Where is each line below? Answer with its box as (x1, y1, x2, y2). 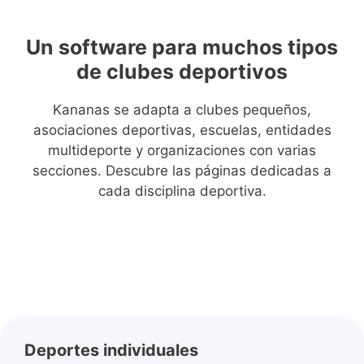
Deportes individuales (24, 340, 198, 360)
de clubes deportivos (76, 58, 288, 84)
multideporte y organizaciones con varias (48, 141, 316, 158)
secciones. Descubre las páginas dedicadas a (32, 162, 331, 179)
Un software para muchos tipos (26, 34, 338, 59)
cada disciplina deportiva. (97, 182, 266, 199)
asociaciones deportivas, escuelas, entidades (32, 121, 331, 138)
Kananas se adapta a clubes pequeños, (53, 101, 311, 118)
